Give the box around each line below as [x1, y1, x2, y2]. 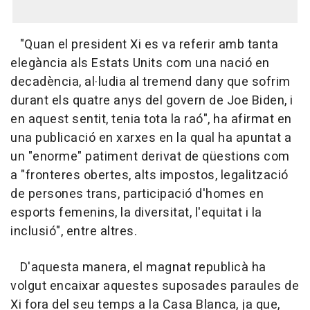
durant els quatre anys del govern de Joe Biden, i [10, 91, 293, 111]
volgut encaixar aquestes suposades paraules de [10, 277, 299, 296]
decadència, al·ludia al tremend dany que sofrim [10, 73, 291, 92]
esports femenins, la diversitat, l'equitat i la [10, 203, 262, 223]
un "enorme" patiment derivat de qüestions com [10, 147, 290, 167]
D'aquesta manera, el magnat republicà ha [10, 258, 266, 277]
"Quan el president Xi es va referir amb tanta [10, 35, 278, 55]
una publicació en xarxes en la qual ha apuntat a [10, 129, 291, 148]
